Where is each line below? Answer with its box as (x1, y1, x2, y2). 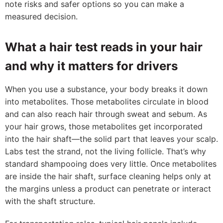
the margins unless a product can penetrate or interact (5, 184, 211, 194)
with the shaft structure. (5, 196, 95, 206)
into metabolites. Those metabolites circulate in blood (5, 97, 209, 107)
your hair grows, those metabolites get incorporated (5, 121, 203, 131)
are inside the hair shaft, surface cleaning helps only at (5, 171, 211, 181)
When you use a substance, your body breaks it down (5, 84, 208, 94)
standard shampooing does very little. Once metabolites (5, 159, 217, 169)
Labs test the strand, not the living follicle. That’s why (5, 146, 206, 156)
